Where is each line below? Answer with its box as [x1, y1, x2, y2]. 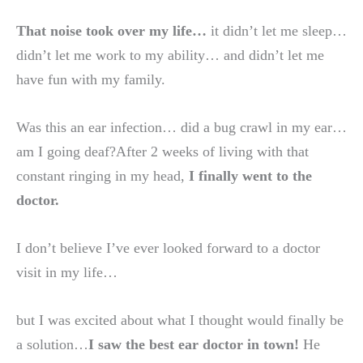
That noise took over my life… [16, 22, 207, 39]
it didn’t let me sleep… [207, 22, 347, 39]
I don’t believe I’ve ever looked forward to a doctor [16, 240, 320, 257]
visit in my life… [16, 264, 117, 281]
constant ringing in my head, [16, 167, 189, 184]
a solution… [16, 336, 88, 353]
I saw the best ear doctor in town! [88, 336, 299, 353]
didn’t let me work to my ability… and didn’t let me [16, 46, 324, 63]
